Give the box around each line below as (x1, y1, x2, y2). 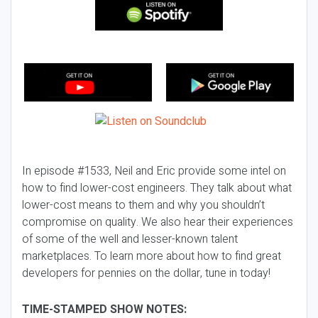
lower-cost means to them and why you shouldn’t (22, 197, 265, 214)
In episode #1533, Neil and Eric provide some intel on (22, 163, 286, 180)
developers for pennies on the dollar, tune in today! (22, 265, 273, 282)
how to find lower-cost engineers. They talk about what (22, 180, 292, 197)
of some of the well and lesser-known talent (22, 231, 238, 248)
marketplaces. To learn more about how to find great (22, 248, 281, 265)
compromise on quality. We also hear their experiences (22, 214, 293, 231)
